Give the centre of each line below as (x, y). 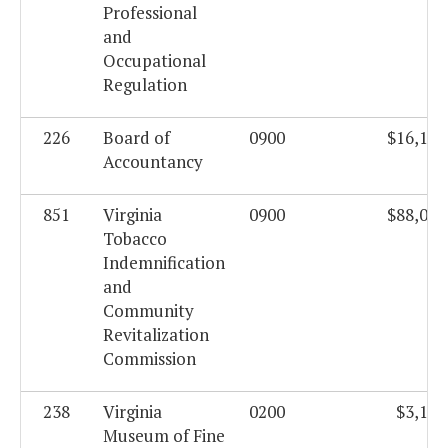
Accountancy (153, 162)
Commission (149, 359)
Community (148, 311)
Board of (136, 138)
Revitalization (156, 335)
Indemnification (164, 263)
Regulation (145, 85)
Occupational (154, 61)
